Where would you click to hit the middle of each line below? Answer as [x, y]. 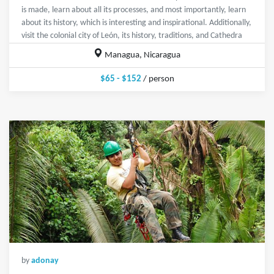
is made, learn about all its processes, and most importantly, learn [134, 10]
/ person [157, 80]
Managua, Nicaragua [142, 56]
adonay [45, 261]
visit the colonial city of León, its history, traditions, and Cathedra [132, 36]
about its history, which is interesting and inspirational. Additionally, [136, 23]
